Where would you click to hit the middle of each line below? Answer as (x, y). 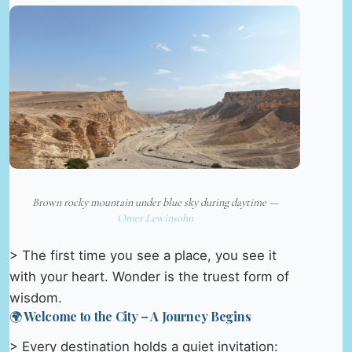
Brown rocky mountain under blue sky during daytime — (155, 203)
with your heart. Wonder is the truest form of (149, 277)
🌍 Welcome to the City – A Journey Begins (130, 317)
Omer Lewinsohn (155, 218)
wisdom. (36, 298)
